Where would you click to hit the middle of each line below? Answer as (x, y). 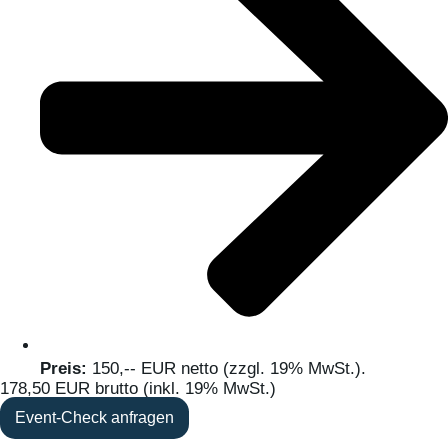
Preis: (66, 369)
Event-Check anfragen (94, 418)
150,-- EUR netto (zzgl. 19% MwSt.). (229, 369)
